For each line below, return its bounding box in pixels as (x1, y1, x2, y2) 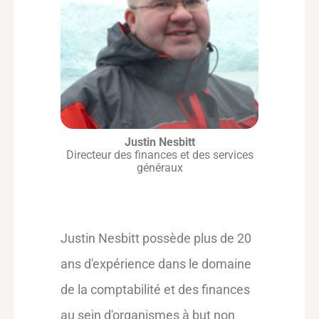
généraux (136, 161, 183, 174)
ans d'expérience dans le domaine (61, 256, 251, 271)
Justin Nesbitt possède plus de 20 (61, 231, 251, 246)
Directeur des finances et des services (66, 148, 253, 162)
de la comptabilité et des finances (61, 282, 250, 297)
